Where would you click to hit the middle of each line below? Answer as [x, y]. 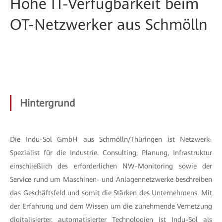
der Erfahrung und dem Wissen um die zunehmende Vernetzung [111, 206]
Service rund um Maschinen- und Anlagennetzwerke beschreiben [111, 179]
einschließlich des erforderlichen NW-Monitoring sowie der [111, 166]
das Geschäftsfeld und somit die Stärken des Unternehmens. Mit [111, 193]
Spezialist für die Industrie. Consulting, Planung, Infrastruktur [111, 153]
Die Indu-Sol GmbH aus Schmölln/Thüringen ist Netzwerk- [111, 139]
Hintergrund [48, 103]
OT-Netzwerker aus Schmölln [109, 25]
